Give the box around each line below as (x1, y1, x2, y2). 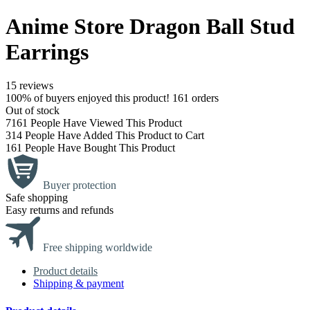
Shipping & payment (33, 277, 124, 290)
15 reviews (6, 80, 53, 92)
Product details (33, 265, 98, 277)
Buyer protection (43, 179, 116, 192)
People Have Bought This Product (22, 142, 175, 154)
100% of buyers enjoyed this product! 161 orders (6, 92, 219, 104)
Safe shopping (6, 192, 68, 204)
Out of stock (6, 104, 60, 117)
